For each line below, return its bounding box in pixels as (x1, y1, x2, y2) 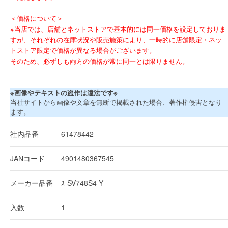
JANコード (10, 153, 45, 163)
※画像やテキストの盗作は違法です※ (10, 87, 118, 97)
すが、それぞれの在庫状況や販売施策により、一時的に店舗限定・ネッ (10, 34, 222, 44)
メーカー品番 (10, 177, 53, 188)
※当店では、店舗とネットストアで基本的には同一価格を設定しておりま (10, 23, 226, 34)
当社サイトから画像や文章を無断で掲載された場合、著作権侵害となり (10, 97, 222, 107)
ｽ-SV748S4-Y (61, 177, 103, 188)
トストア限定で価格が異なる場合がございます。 (10, 45, 156, 55)
